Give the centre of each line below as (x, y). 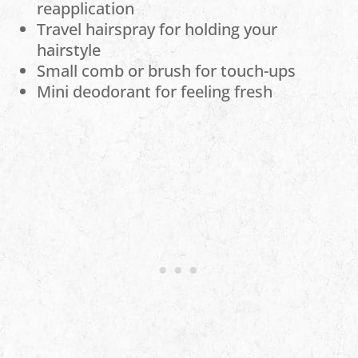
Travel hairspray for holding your (157, 29)
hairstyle (69, 50)
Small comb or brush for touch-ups (167, 71)
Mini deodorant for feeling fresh (155, 91)
